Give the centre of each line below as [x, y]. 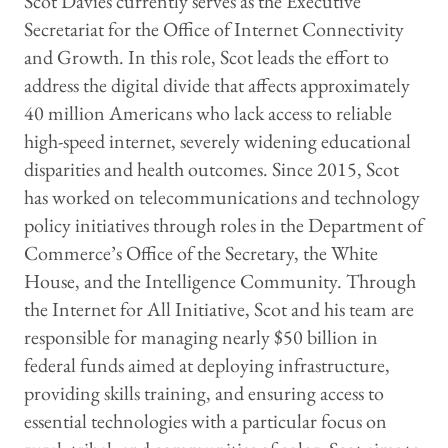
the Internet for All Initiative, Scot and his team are [219, 309]
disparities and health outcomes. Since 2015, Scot [211, 169]
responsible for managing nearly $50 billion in [201, 337]
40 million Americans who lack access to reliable [208, 113]
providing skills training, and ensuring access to [204, 393]
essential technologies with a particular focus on [205, 421]
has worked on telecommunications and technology [222, 197]
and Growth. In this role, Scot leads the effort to [206, 57]
